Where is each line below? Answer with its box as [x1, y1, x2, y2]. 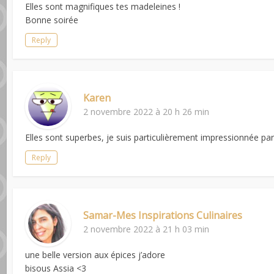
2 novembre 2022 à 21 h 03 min [83, 223, 210, 235]
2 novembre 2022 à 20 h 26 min [83, 105, 210, 117]
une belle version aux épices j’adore [25, 248, 166, 261]
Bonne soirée [25, 13, 79, 26]
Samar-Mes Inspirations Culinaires [83, 208, 243, 222]
